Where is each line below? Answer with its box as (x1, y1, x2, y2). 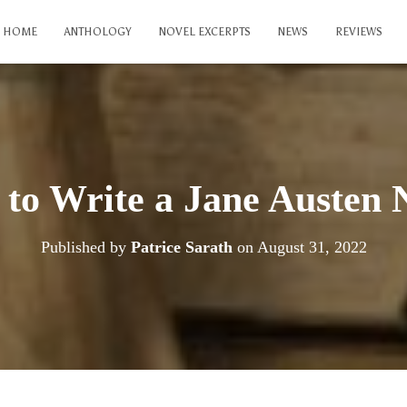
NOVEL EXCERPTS (159, 25, 251, 38)
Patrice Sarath (130, 238, 233, 256)
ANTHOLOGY (65, 25, 132, 38)
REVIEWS (335, 25, 382, 38)
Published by (40, 238, 131, 256)
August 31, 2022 (256, 238, 367, 256)
